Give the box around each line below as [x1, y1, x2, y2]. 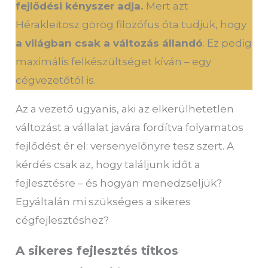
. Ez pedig [203, 37, 252, 49]
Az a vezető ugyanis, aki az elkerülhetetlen [16, 103, 234, 115]
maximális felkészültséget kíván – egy [16, 56, 212, 68]
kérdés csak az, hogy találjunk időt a [16, 159, 201, 170]
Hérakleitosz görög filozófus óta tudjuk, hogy [16, 19, 247, 31]
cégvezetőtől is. [16, 74, 96, 86]
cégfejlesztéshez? [16, 214, 109, 226]
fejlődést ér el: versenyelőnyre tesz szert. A [16, 140, 234, 152]
